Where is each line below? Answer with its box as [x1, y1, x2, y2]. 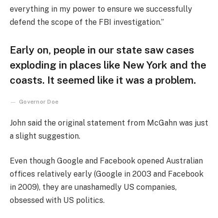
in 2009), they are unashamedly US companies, [10, 182, 177, 192]
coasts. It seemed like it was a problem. [10, 73, 196, 86]
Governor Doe [19, 98, 59, 105]
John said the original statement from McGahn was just [10, 118, 208, 127]
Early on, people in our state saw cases [10, 43, 194, 56]
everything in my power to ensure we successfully [10, 4, 192, 14]
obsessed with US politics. [10, 196, 105, 205]
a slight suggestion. [10, 131, 80, 141]
